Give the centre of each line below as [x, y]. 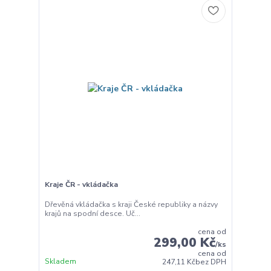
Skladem [60, 262]
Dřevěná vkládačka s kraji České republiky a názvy [131, 205]
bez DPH [211, 262]
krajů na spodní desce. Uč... [92, 214]
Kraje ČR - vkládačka [81, 184]
